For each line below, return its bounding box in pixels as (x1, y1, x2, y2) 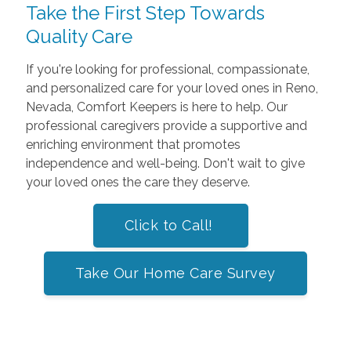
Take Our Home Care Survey (75, 265, 276, 282)
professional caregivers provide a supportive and (25, 118, 307, 134)
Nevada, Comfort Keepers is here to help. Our (25, 100, 288, 115)
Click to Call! (124, 217, 218, 234)
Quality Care (25, 25, 132, 49)
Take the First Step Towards (25, 2, 265, 25)
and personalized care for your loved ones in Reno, (25, 81, 318, 96)
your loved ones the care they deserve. (25, 175, 250, 190)
